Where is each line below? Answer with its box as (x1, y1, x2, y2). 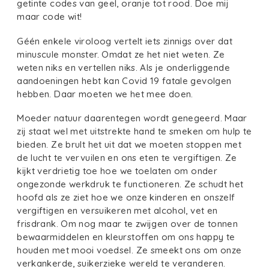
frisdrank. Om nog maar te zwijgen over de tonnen (17, 218, 238, 230)
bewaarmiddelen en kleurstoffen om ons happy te (17, 231, 235, 243)
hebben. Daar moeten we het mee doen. (17, 88, 196, 100)
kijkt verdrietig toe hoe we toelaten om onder (17, 165, 217, 177)
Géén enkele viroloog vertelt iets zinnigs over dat (17, 35, 232, 47)
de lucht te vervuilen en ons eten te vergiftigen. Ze (17, 152, 237, 164)
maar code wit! (17, 10, 82, 22)
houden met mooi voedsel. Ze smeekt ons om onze (17, 244, 242, 256)
